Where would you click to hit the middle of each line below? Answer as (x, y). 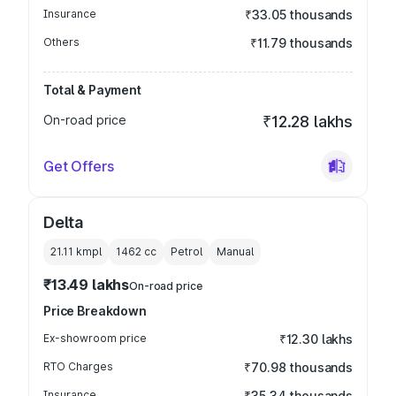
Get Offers (79, 166)
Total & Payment (92, 90)
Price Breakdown (95, 311)
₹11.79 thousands (301, 43)
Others (61, 42)
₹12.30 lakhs (316, 339)
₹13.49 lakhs (87, 285)
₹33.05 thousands (299, 15)
